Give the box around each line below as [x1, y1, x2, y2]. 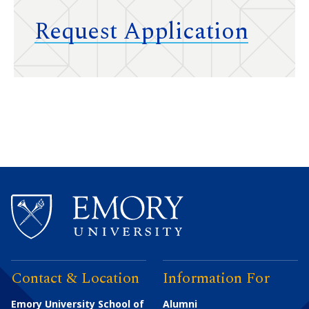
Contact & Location [11, 267, 139, 290]
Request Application [34, 14, 248, 50]
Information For [163, 267, 270, 290]
